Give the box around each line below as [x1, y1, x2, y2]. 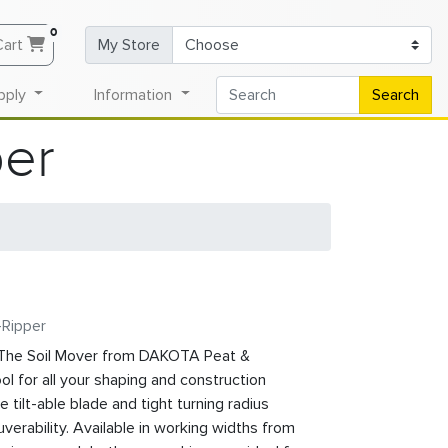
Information [94, 84, 177, 105]
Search [372, 84, 419, 105]
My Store [98, 35, 160, 55]
